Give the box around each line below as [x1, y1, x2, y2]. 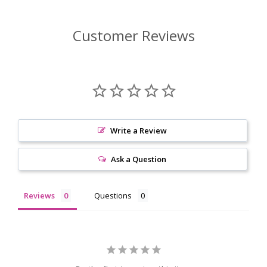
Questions [94, 190, 132, 201]
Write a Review [110, 125, 167, 136]
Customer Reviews [72, 25, 195, 45]
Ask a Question [111, 153, 167, 164]
